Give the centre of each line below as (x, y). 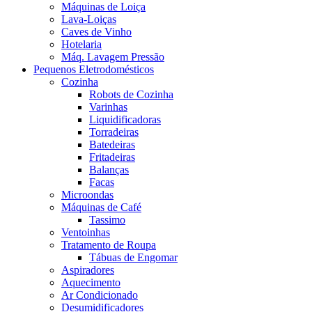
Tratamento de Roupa (109, 245)
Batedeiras (112, 145)
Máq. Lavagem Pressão (113, 57)
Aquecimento (91, 283)
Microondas (87, 195)
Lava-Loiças (89, 19)
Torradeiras (114, 132)
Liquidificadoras (125, 120)
